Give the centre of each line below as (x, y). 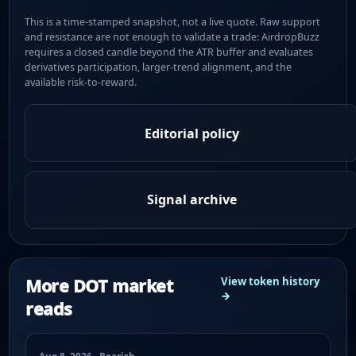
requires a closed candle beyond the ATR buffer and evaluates (169, 52)
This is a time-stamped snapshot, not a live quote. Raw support (173, 21)
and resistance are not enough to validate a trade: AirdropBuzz (172, 37)
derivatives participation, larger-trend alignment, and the (159, 67)
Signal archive (192, 200)
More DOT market (99, 286)
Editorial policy (192, 133)
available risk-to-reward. (81, 82)
